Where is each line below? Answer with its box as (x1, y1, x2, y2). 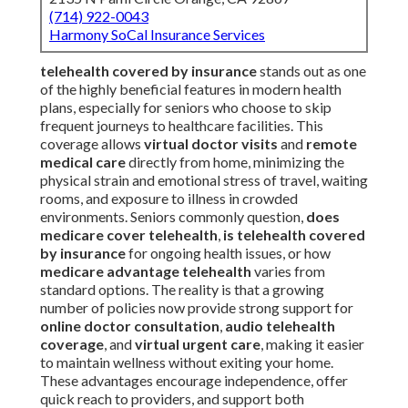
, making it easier (260, 335, 364, 353)
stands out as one (257, 62, 366, 80)
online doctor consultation (40, 317, 219, 335)
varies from (251, 262, 325, 280)
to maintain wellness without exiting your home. (40, 353, 333, 372)
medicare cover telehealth (40, 226, 218, 244)
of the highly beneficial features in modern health (40, 80, 342, 98)
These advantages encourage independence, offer (40, 372, 348, 390)
